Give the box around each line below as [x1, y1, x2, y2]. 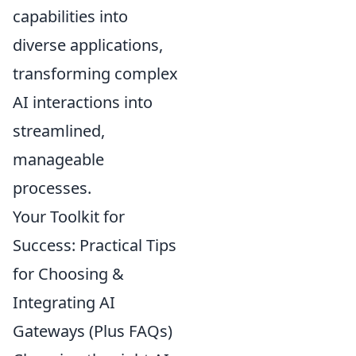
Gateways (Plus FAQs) [13, 319, 172, 342]
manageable [13, 148, 104, 170]
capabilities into [13, 5, 128, 27]
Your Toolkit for [13, 205, 125, 227]
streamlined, [13, 119, 105, 141]
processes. [13, 176, 91, 199]
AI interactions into [13, 91, 153, 113]
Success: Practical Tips [13, 234, 176, 256]
